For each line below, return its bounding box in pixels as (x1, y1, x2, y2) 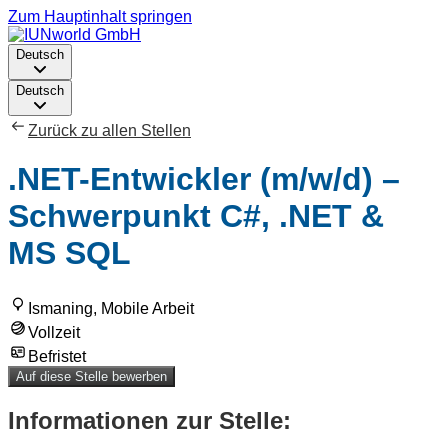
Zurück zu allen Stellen (28, 122, 191, 139)
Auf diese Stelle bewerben (16, 368, 167, 384)
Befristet (28, 347, 86, 365)
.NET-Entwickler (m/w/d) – (8, 161, 400, 198)
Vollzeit (28, 323, 80, 341)
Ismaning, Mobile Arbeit (28, 299, 194, 317)
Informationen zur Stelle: (8, 406, 291, 434)
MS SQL (8, 235, 131, 272)
